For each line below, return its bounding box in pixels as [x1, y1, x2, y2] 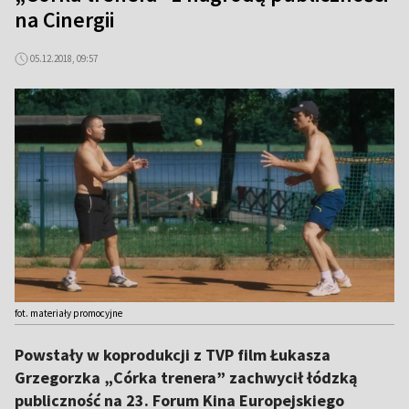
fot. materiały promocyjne [15, 307, 122, 320]
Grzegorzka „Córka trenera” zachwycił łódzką [15, 367, 357, 388]
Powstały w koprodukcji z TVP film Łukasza [15, 344, 330, 365]
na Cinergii [15, 5, 114, 34]
